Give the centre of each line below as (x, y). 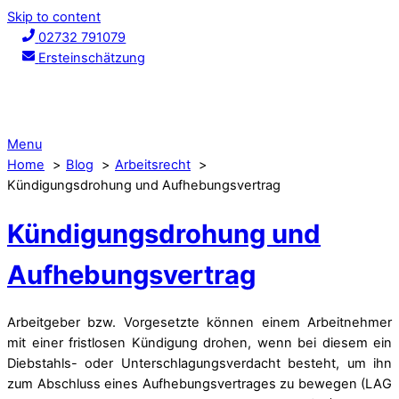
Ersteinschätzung (92, 58)
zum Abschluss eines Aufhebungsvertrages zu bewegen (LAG (199, 384)
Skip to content (54, 17)
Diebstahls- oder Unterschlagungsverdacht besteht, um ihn (199, 364)
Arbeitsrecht (153, 165)
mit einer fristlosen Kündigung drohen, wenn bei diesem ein (199, 343)
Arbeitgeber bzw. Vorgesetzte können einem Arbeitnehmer (199, 323)
